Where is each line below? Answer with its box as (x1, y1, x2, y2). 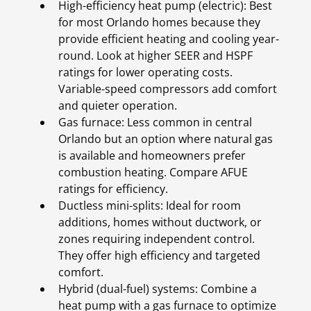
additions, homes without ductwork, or (58, 215, 262, 230)
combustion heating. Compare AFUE (58, 165, 248, 180)
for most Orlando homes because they (58, 15, 260, 31)
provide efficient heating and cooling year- (58, 31, 279, 47)
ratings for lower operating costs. (58, 65, 233, 81)
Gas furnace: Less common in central (58, 115, 252, 131)
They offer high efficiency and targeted (58, 248, 260, 264)
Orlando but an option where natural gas (58, 131, 273, 147)
